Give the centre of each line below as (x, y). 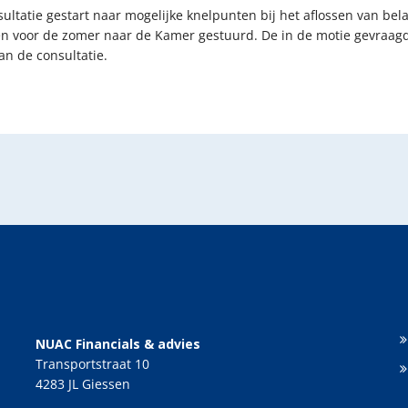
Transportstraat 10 (92, 363)
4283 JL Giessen (83, 383)
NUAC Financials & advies (118, 343)
